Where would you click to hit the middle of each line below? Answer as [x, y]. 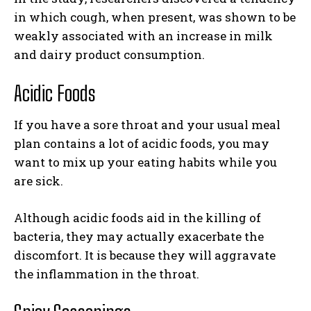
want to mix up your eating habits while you [145, 162]
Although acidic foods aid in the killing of [137, 218]
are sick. [39, 181]
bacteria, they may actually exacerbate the [139, 236]
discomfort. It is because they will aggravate [145, 255]
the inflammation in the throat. [107, 274]
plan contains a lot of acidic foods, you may [142, 143]
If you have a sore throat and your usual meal [147, 125]
